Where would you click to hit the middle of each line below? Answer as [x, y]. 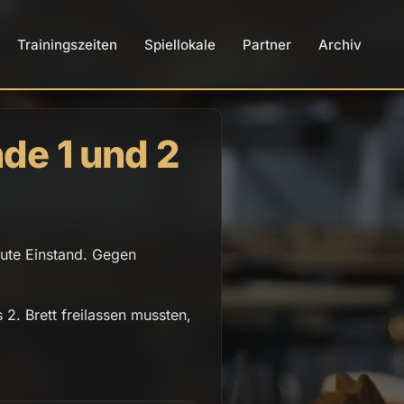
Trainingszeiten [67, 44]
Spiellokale [180, 44]
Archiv [340, 44]
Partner [267, 44]
